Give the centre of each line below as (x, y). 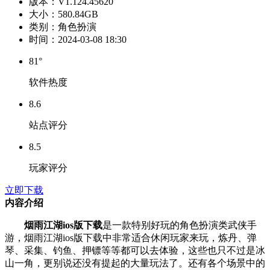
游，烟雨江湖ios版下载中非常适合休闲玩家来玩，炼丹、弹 (131, 237)
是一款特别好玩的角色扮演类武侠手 (180, 225)
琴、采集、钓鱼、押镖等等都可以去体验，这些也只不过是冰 (135, 250)
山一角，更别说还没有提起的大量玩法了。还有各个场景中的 (135, 263)
